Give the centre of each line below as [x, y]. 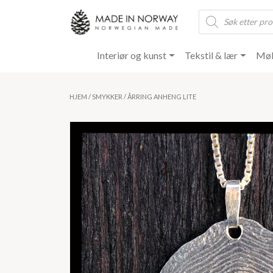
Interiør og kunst [132, 55]
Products [217, 13]
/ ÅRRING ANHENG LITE [159, 97]
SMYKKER [107, 97]
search [212, 23]
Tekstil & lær [211, 55]
